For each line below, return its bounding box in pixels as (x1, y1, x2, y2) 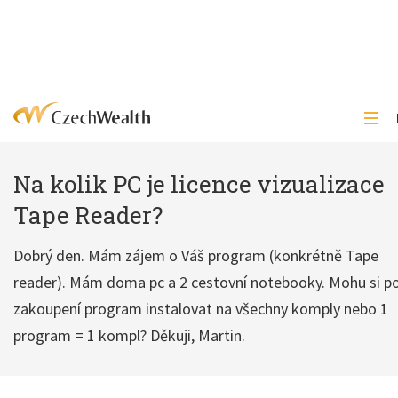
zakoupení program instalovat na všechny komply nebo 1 (13, 298, 388, 319)
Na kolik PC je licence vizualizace (13, 169, 385, 199)
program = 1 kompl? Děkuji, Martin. (13, 325, 245, 346)
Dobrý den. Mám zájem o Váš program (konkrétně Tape (13, 245, 378, 266)
